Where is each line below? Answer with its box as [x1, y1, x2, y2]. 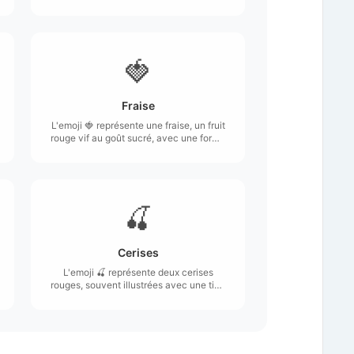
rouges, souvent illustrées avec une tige [51, 278, 225, 291]
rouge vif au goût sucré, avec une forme [51, 131, 225, 144]
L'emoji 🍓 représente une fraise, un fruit [51, 119, 225, 131]
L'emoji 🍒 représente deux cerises [62, 265, 213, 278]
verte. [125, 291, 151, 303]
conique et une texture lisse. [76, 144, 200, 156]
